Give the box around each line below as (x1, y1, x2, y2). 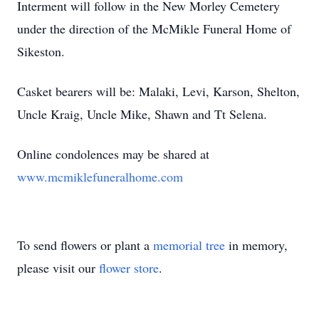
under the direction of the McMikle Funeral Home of (17, 20, 291, 37)
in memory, (225, 236, 288, 253)
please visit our (17, 259, 99, 276)
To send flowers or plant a (17, 236, 153, 253)
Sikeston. (17, 43, 65, 60)
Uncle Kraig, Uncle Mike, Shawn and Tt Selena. (17, 105, 267, 122)
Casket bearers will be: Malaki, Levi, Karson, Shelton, (17, 83, 300, 100)
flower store (99, 259, 159, 276)
